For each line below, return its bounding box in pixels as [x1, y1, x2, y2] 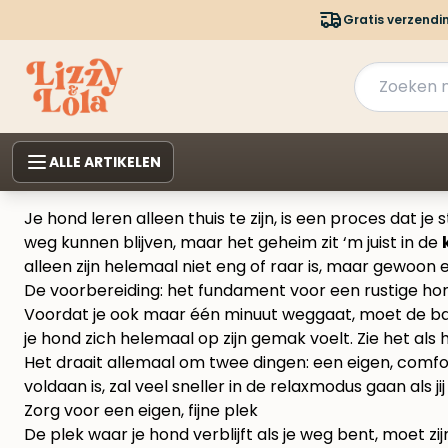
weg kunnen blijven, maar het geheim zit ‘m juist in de [24, 231, 442, 255]
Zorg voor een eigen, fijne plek [24, 399, 258, 423]
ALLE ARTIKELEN [49, 152, 161, 173]
